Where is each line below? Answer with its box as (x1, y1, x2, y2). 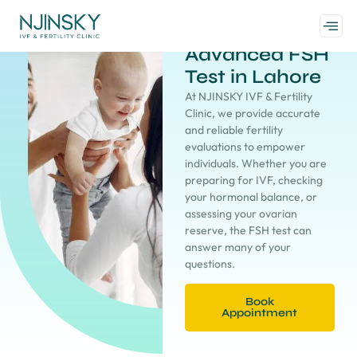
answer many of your (184, 240, 291, 254)
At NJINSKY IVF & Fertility (184, 89, 312, 104)
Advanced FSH (184, 43, 329, 66)
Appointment (222, 306, 298, 320)
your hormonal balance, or (184, 190, 317, 204)
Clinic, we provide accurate (184, 106, 320, 120)
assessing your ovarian (184, 206, 297, 221)
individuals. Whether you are (184, 156, 327, 171)
